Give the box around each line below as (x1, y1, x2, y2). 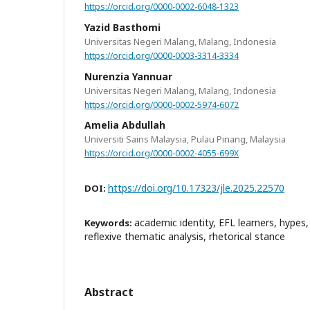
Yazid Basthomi (84, 20, 161, 34)
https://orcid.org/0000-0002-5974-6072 (84, 98, 239, 111)
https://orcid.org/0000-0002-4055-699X (84, 147, 239, 160)
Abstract (84, 284, 134, 300)
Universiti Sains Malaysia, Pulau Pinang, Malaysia (84, 133, 286, 146)
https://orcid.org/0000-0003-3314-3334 (84, 49, 239, 62)
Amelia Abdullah (84, 118, 165, 132)
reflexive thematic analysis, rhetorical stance (84, 230, 285, 244)
